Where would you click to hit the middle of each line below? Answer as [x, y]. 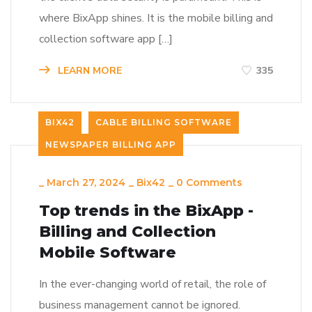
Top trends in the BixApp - [146, 211]
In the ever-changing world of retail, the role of [153, 284]
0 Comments [209, 183]
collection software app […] [106, 39]
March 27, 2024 [86, 183]
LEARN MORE [88, 71]
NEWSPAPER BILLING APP [111, 145]
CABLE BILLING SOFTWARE [164, 123]
